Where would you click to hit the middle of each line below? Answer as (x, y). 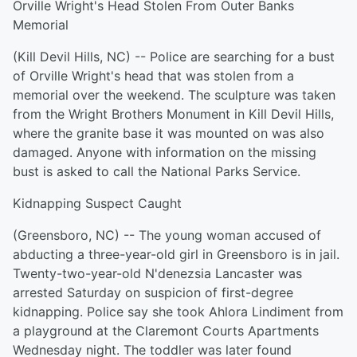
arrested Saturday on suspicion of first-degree (153, 292)
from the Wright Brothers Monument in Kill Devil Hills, (173, 114)
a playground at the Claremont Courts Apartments (166, 331)
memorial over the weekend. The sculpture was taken (174, 95)
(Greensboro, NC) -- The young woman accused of (167, 235)
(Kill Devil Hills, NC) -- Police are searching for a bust (174, 57)
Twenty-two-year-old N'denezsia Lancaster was (157, 273)
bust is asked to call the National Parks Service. (157, 171)
